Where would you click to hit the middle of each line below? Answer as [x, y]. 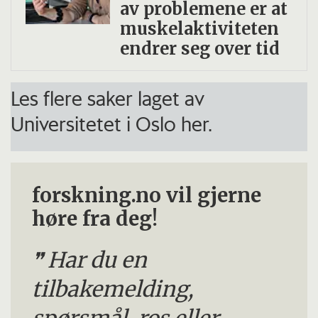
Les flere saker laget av [108, 99]
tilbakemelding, [113, 290]
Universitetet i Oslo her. [112, 124]
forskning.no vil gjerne [147, 196]
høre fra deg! [95, 219]
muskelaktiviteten [199, 28]
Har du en [98, 261]
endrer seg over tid [199, 48]
